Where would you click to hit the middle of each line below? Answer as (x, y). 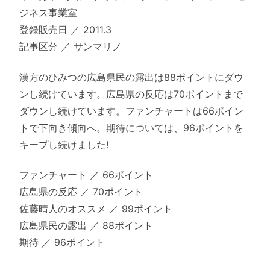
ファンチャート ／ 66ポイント (86, 174)
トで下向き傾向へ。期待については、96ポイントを (131, 127)
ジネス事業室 (48, 13)
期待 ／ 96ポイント (62, 242)
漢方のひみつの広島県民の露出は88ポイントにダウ (131, 77)
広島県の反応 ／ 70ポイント (81, 191)
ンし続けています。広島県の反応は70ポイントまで (131, 94)
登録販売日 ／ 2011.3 (65, 30)
